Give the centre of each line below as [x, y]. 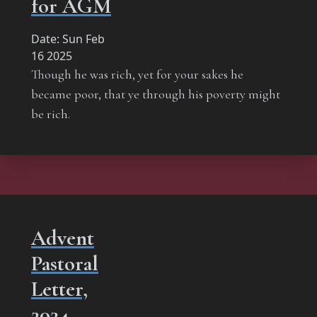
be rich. [51, 114]
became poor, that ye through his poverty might [156, 94]
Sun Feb [83, 39]
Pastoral [65, 263]
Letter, [59, 289]
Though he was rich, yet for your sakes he [137, 74]
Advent [63, 238]
